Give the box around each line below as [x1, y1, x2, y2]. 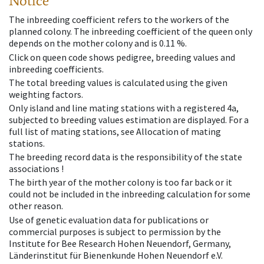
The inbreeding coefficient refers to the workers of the [9, 14, 229, 26]
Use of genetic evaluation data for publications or [9, 213, 209, 226]
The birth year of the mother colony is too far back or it [9, 176, 232, 189]
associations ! [9, 163, 64, 175]
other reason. [9, 200, 63, 212]
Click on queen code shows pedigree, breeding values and [9, 51, 235, 63]
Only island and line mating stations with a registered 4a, [9, 101, 239, 114]
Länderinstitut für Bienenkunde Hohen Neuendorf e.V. [9, 249, 223, 261]
